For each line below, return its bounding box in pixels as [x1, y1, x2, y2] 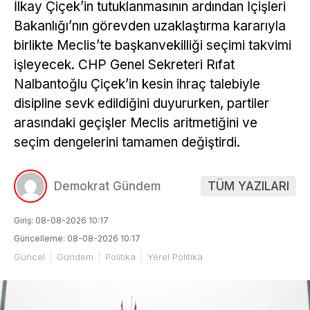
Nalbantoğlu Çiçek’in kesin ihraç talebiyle [14, 76, 260, 93]
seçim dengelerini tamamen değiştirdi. [14, 134, 240, 151]
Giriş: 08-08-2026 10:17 [14, 215, 109, 226]
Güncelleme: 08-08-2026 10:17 [14, 232, 140, 244]
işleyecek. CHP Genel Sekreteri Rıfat [14, 57, 235, 73]
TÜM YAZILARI [208, 179, 289, 193]
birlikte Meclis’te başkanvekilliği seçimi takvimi [14, 37, 291, 54]
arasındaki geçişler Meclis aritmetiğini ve [14, 115, 257, 131]
